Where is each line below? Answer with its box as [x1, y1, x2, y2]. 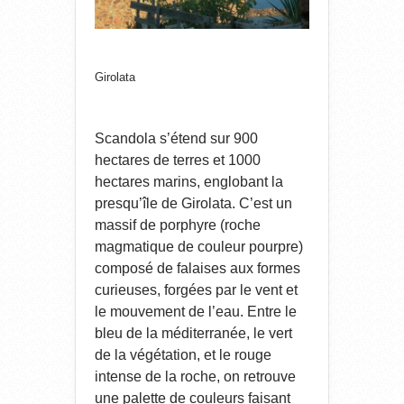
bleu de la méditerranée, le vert [95, 325, 292, 341]
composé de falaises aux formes [95, 260, 300, 276]
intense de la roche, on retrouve [95, 368, 296, 384]
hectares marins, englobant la [95, 173, 283, 189]
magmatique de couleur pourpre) [95, 238, 303, 254]
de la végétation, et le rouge [95, 346, 271, 363]
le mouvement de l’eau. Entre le [95, 303, 297, 319]
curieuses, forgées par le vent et [95, 281, 298, 298]
